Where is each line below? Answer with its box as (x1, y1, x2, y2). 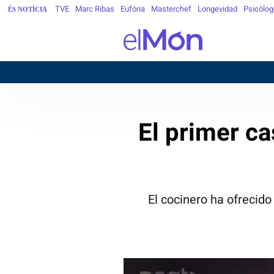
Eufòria (120, 4, 145, 13)
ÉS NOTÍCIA (8, 5, 47, 13)
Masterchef (151, 4, 191, 13)
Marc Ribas (75, 4, 114, 13)
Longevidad (198, 4, 237, 13)
